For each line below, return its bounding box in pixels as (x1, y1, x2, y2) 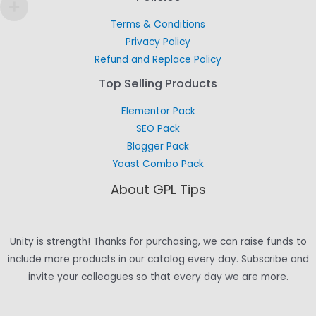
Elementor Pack (121, 104, 195, 118)
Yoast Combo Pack (112, 157, 204, 171)
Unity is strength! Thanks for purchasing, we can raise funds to (9, 234, 307, 248)
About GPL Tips (110, 180, 206, 198)
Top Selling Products (99, 75, 217, 92)
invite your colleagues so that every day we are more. (28, 269, 288, 284)
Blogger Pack (127, 139, 189, 153)
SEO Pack (136, 121, 180, 135)
